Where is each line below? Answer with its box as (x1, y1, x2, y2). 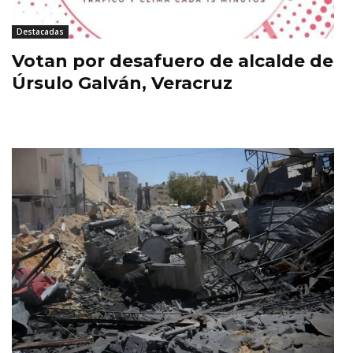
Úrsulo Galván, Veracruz (12, 72, 232, 95)
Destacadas (17, 26, 64, 38)
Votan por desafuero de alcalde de (12, 50, 333, 72)
